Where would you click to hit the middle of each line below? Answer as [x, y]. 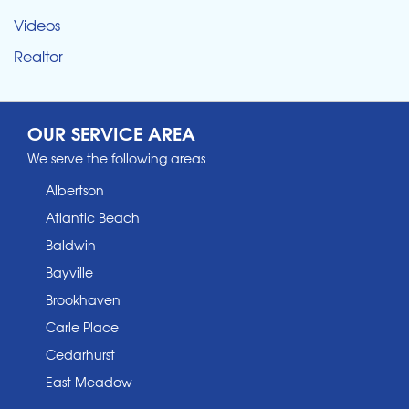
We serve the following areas [116, 158]
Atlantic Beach [93, 218]
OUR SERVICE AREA [111, 132]
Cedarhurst [80, 355]
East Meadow [89, 382]
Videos [37, 25]
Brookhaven [83, 300]
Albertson [75, 190]
